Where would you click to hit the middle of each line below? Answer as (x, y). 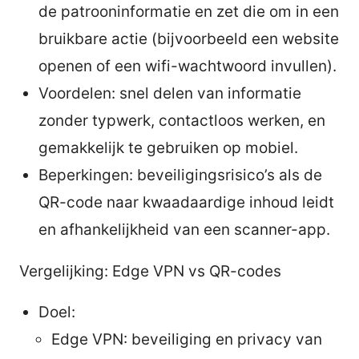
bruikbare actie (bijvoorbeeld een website (189, 38)
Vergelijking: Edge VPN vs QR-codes (150, 271)
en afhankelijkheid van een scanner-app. (184, 229)
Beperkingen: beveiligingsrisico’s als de (180, 175)
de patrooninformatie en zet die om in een (189, 11)
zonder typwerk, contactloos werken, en (182, 120)
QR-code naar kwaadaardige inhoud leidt (186, 202)
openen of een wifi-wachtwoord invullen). (188, 66)
